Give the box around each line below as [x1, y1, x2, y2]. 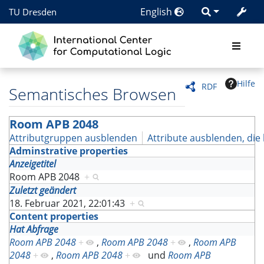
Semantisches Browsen [9, 83, 176, 105]
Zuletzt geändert [9, 184, 76, 197]
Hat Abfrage [9, 223, 58, 236]
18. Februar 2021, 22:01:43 [9, 197, 130, 210]
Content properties [9, 210, 98, 223]
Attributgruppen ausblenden [9, 131, 137, 145]
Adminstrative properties [9, 144, 128, 158]
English [140, 5, 175, 18]
